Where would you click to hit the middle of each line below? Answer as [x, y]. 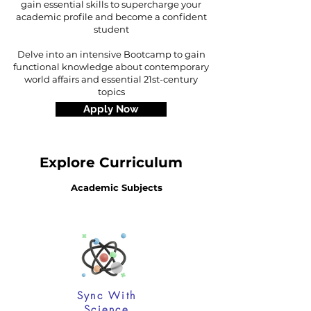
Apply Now [111, 109]
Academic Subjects [116, 187]
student [111, 29]
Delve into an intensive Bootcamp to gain [111, 54]
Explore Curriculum [111, 162]
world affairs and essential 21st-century [111, 79]
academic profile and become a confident [111, 17]
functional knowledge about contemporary [111, 67]
